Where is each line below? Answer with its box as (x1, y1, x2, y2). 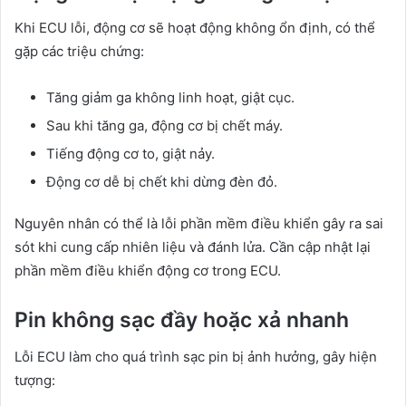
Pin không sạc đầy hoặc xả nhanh (14, 307, 349, 333)
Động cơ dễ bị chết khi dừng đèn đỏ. (46, 173, 277, 191)
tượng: (14, 371, 55, 389)
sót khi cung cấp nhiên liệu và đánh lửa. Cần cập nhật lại (14, 238, 371, 256)
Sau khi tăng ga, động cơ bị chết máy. (46, 117, 283, 135)
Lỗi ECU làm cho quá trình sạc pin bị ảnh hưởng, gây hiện (14, 347, 377, 365)
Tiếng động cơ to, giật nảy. (46, 145, 215, 163)
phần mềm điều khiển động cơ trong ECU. (14, 262, 281, 280)
